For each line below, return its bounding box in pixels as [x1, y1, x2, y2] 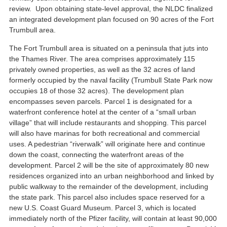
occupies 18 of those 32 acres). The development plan [9, 86, 184, 95]
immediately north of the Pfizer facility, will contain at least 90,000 [9, 214, 217, 222]
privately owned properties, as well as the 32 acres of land [9, 65, 196, 73]
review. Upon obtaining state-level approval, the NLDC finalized [9, 5, 213, 13]
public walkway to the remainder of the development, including [9, 182, 209, 191]
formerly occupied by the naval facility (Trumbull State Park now [9, 75, 213, 84]
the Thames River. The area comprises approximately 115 [9, 54, 196, 63]
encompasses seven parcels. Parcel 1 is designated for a [9, 97, 193, 105]
